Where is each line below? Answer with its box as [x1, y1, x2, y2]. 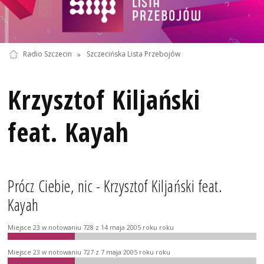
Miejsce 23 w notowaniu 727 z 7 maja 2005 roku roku [8, 247, 171, 256]
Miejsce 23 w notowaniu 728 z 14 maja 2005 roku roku [8, 223, 174, 232]
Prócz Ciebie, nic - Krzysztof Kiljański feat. [8, 176, 223, 197]
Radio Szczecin [22, 49, 72, 60]
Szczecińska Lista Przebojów [86, 49, 180, 60]
